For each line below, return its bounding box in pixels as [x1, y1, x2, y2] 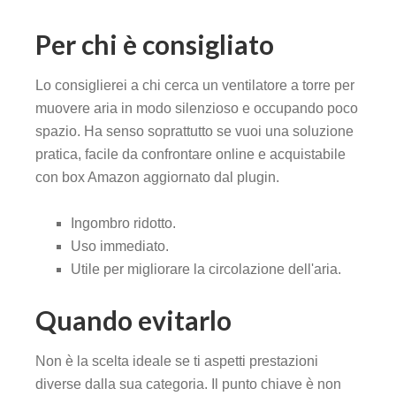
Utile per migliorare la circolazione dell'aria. [71, 262, 341, 278]
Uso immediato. [71, 239, 169, 255]
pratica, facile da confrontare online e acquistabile [35, 147, 346, 163]
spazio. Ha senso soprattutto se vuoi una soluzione [35, 124, 354, 140]
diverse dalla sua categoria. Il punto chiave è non [35, 377, 341, 392]
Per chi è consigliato [35, 28, 274, 61]
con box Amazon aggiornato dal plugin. [35, 170, 279, 186]
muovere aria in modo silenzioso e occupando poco [35, 101, 358, 117]
